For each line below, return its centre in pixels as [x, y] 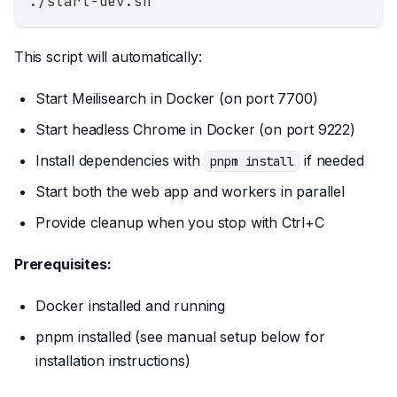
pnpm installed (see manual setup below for [180, 336]
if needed [332, 160]
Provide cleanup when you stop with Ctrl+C [180, 222]
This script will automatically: [108, 56]
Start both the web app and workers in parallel [190, 191]
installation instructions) [113, 360]
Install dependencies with [120, 160]
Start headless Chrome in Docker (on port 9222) [195, 129]
